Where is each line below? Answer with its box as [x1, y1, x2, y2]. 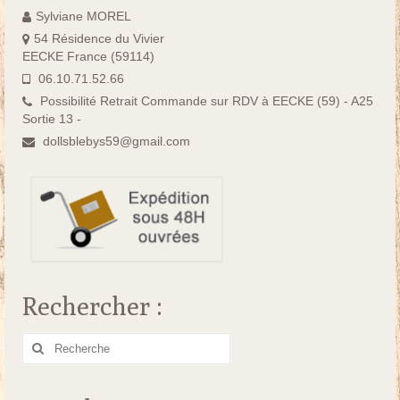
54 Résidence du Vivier [34, 31, 164, 46]
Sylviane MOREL [36, 9, 131, 24]
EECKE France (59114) [22, 49, 154, 64]
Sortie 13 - [22, 112, 81, 127]
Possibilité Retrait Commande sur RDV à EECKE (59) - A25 [37, 94, 373, 109]
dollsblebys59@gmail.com [43, 134, 190, 149]
